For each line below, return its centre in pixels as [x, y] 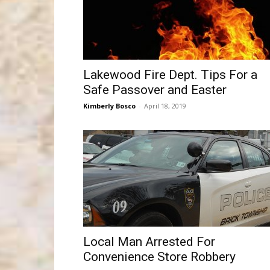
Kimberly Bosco [109, 106]
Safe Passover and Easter [155, 90]
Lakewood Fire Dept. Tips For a [170, 75]
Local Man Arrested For [149, 242]
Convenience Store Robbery [159, 257]
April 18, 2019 [165, 106]
